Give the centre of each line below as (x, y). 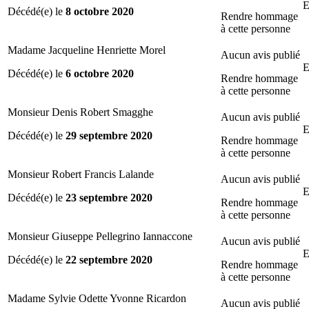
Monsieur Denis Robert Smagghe (80, 112)
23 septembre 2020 (109, 197)
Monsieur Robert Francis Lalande (81, 174)
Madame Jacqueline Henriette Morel (87, 50)
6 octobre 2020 (100, 73)
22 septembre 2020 (109, 259)
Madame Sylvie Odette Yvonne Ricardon (97, 298)
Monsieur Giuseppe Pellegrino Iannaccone (100, 236)
